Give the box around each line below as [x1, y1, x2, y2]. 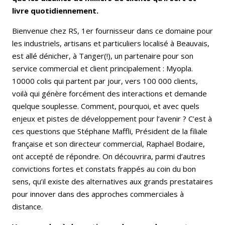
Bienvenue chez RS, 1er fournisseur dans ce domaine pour [12, 25, 213, 36]
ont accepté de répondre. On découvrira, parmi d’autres [12, 151, 205, 161]
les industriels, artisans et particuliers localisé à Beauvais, [12, 38, 209, 48]
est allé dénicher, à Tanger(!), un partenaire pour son [12, 50, 193, 61]
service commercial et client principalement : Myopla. [12, 63, 193, 73]
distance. [12, 201, 43, 211]
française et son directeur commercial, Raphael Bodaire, [12, 138, 205, 149]
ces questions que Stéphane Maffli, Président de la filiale [12, 126, 207, 136]
